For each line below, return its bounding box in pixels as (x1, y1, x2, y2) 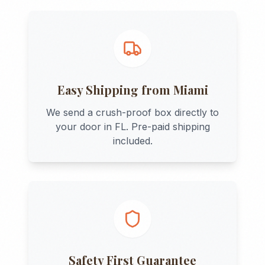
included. (112, 135, 153, 147)
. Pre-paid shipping (125, 121, 210, 132)
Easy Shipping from (57, 82, 173, 98)
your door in (55, 121, 115, 132)
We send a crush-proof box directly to (46, 106, 219, 118)
